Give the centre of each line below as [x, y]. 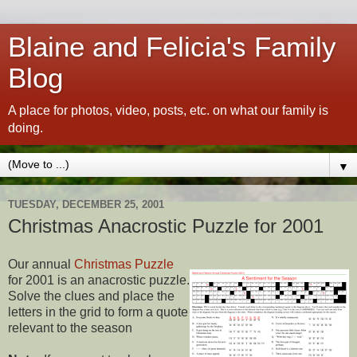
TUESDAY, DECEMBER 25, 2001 [86, 204]
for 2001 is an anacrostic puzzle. [99, 280]
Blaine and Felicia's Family [172, 47]
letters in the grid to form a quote [98, 312]
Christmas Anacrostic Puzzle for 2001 [166, 226]
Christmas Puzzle [124, 264]
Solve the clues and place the [91, 296]
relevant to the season [70, 328]
